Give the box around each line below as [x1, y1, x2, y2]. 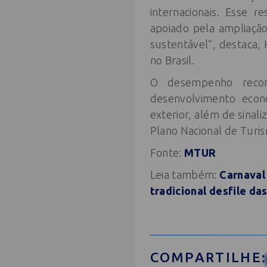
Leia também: [150, 168, 220, 181]
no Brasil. [150, 54, 195, 66]
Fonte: [150, 146, 185, 159]
